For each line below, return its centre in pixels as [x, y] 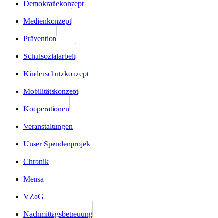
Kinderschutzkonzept [56, 73]
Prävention [40, 38]
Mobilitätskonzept [51, 91]
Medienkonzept [47, 21]
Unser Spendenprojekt [58, 144]
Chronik [36, 161]
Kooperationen [46, 109]
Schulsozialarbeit [49, 56]
